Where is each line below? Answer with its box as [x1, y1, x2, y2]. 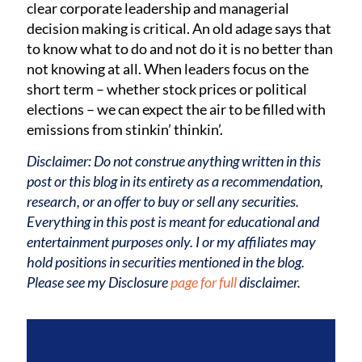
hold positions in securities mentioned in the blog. [27, 252, 305, 271]
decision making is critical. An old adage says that [27, 19, 332, 38]
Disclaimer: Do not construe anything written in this [27, 151, 322, 170]
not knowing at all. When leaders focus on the [27, 60, 309, 78]
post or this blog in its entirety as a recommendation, [27, 171, 324, 190]
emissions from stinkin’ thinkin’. [27, 120, 224, 139]
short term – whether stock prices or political [27, 80, 308, 99]
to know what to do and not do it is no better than [27, 40, 334, 58]
